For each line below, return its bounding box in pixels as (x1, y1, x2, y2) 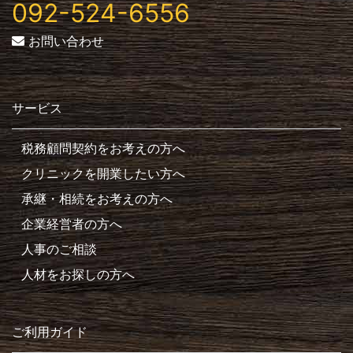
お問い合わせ (24, 33, 104, 50)
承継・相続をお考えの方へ (21, 191, 173, 207)
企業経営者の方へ (21, 216, 122, 232)
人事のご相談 (21, 241, 97, 258)
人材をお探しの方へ (21, 266, 135, 283)
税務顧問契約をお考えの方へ (21, 140, 185, 157)
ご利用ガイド (12, 324, 87, 340)
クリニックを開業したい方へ (21, 165, 185, 182)
